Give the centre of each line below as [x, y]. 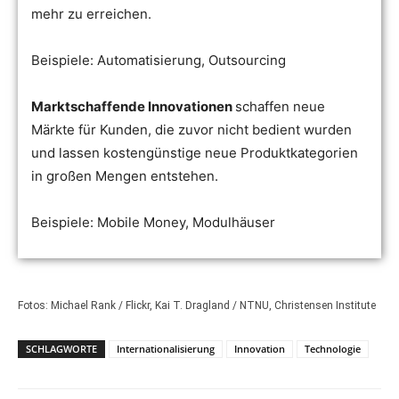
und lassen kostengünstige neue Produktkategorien [195, 153]
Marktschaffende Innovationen [133, 106]
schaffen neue [280, 106]
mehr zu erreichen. [91, 14]
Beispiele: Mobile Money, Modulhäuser [153, 222]
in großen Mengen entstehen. [125, 176]
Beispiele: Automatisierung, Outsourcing [159, 60]
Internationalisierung [166, 349]
